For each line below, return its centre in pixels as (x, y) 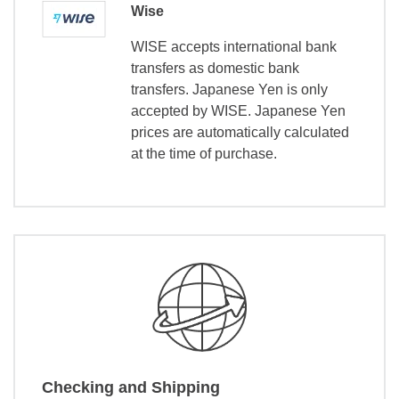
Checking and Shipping (131, 388)
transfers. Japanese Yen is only (229, 89)
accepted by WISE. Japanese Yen (238, 110)
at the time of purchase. (204, 153)
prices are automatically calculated (240, 132)
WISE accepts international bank (234, 46)
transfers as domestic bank (215, 68)
